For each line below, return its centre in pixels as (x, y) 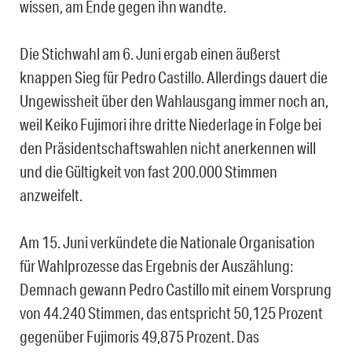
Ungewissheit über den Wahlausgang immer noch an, (174, 101)
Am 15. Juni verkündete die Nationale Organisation (167, 242)
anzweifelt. (51, 195)
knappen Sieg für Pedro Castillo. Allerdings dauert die (174, 77)
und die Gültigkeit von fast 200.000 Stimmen (148, 172)
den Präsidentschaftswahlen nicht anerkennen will (168, 148)
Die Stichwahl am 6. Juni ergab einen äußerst (150, 54)
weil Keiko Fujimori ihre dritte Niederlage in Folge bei (170, 125)
